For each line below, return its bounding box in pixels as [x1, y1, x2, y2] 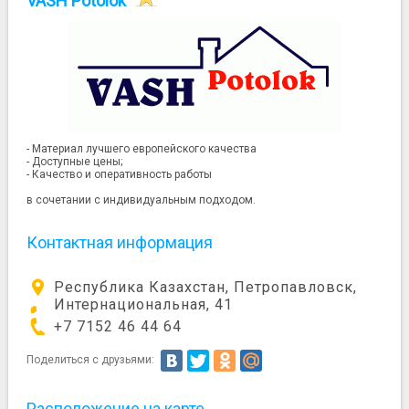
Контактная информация [26, 233, 214, 253]
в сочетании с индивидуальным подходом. [26, 194, 257, 207]
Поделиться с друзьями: [26, 353, 158, 367]
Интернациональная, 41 [54, 295, 234, 313]
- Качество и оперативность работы [26, 168, 213, 182]
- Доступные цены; [26, 155, 123, 169]
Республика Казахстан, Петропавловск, [54, 278, 358, 296]
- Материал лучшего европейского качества [26, 142, 257, 156]
